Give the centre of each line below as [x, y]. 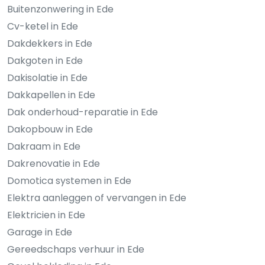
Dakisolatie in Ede [47, 77]
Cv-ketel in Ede [43, 26]
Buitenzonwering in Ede [60, 9]
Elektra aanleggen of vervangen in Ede [97, 198]
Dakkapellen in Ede [51, 95]
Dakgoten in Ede [45, 60]
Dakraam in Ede [44, 146]
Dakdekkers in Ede [50, 43]
